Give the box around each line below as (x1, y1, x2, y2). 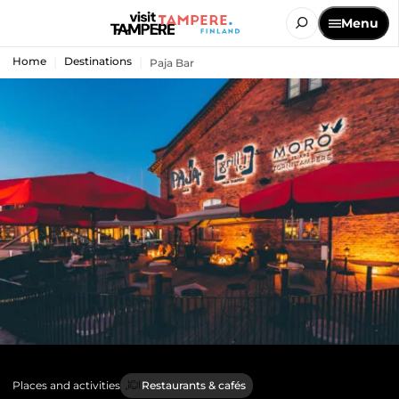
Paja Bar (150, 55, 194, 69)
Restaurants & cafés (142, 378, 246, 392)
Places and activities (12, 378, 120, 392)
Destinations (64, 54, 132, 68)
